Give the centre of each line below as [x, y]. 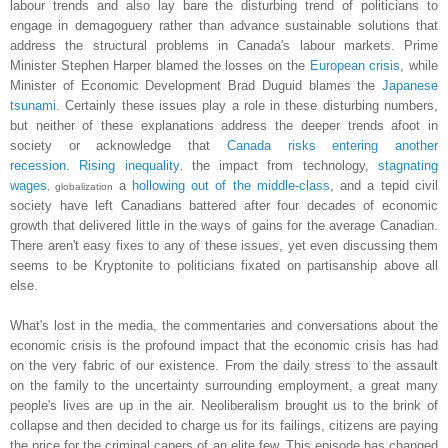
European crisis [355, 65]
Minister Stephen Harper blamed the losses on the [160, 65]
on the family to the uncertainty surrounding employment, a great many [224, 385]
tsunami [33, 105]
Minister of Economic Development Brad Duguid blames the [196, 85]
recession [38, 165]
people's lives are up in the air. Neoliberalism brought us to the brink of [224, 405]
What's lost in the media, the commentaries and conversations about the [224, 325]
